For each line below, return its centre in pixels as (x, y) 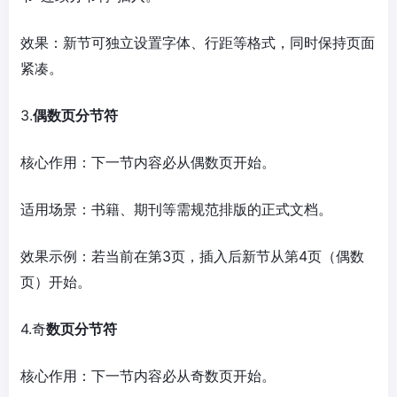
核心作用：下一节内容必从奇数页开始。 (148, 375)
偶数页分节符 (75, 115)
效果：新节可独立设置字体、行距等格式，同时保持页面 (198, 42)
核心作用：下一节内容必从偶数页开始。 (148, 162)
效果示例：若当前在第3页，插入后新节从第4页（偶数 (192, 256)
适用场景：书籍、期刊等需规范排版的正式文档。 (176, 209)
